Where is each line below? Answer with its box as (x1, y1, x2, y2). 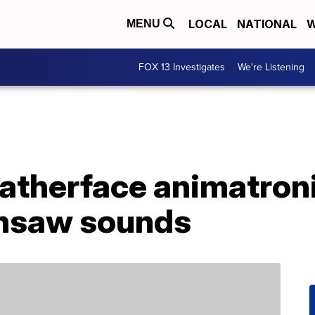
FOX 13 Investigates (139, 60, 225, 75)
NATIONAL (237, 17, 297, 32)
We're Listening (238, 60, 304, 75)
